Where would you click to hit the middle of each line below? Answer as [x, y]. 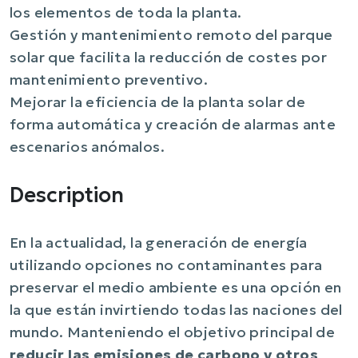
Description [67, 195]
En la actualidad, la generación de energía [159, 243]
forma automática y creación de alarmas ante [173, 125]
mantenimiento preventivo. [109, 80]
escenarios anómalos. [87, 147]
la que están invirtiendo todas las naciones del [176, 310]
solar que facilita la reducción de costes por [168, 58]
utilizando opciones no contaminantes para [166, 266]
